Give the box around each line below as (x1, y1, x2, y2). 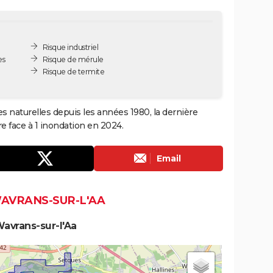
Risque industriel (42, 42, 99, 52)
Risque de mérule (42, 54, 104, 64)
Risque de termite (42, 66, 105, 76)
